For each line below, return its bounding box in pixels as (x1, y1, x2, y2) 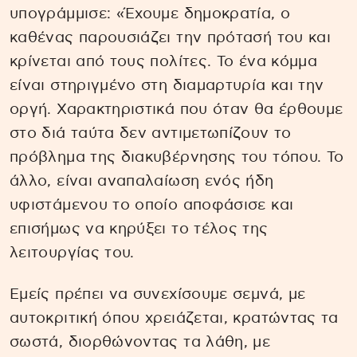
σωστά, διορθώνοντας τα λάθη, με (10, 335, 271, 351)
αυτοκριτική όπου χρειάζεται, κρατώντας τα (10, 311, 339, 327)
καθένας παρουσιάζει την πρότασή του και (10, 29, 331, 45)
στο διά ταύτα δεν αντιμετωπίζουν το (10, 125, 292, 141)
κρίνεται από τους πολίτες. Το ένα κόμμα (10, 53, 318, 69)
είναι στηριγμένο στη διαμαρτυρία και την (10, 77, 324, 93)
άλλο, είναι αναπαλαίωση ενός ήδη (10, 173, 274, 189)
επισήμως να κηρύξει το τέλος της (10, 221, 269, 237)
